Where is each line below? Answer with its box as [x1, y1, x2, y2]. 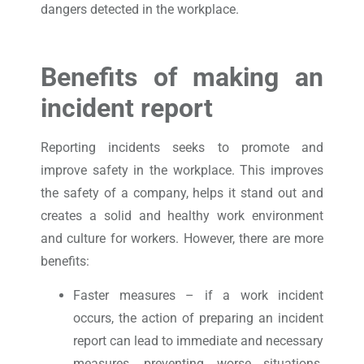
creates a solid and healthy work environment [41, 207, 323, 223]
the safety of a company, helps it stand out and [41, 184, 323, 201]
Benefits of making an [41, 61, 323, 93]
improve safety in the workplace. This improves [41, 162, 323, 178]
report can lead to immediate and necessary [73, 333, 323, 349]
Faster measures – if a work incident [73, 288, 323, 304]
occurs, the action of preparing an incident [73, 310, 323, 327]
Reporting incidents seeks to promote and [41, 139, 323, 155]
